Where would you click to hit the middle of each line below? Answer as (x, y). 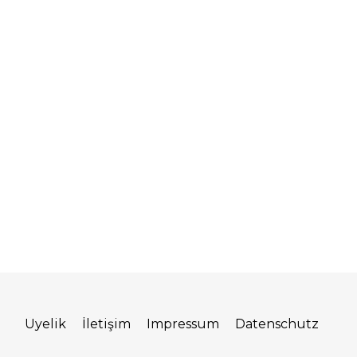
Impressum (183, 324)
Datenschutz (277, 324)
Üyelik (46, 324)
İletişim (107, 324)
